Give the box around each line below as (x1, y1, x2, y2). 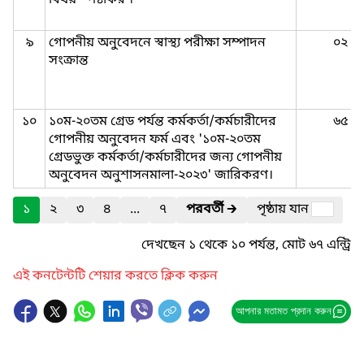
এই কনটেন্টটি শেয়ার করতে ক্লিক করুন (13, 267, 218, 285)
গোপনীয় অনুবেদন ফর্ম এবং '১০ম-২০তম (49, 131, 261, 149)
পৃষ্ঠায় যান (257, 201, 312, 219)
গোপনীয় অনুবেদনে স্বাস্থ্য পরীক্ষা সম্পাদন (49, 34, 266, 52)
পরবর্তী (186, 201, 223, 219)
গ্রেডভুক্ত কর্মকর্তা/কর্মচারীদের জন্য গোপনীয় (49, 149, 282, 167)
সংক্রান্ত (49, 52, 89, 70)
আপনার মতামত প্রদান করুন (235, 305, 331, 317)
